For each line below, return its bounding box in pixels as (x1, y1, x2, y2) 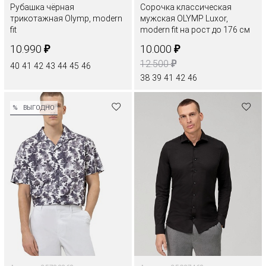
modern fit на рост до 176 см (140, 25, 250, 35)
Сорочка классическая (140, 2, 232, 12)
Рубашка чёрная (10, 2, 74, 12)
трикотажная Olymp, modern (10, 14, 122, 24)
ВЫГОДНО (23, 103, 55, 112)
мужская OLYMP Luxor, (140, 14, 228, 24)
